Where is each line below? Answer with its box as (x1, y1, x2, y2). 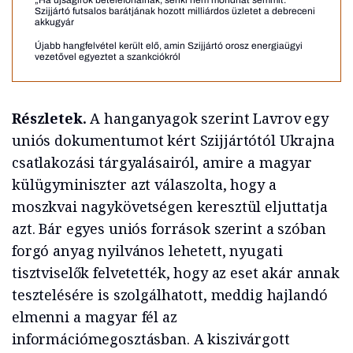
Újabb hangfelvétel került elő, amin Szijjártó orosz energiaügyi (35, 40, 303, 52)
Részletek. (12, 109, 87, 128)
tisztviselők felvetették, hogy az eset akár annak (12, 263, 340, 283)
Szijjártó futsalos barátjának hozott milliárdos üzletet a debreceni (35, 6, 315, 17)
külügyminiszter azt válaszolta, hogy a (12, 175, 277, 195)
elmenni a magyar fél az (12, 307, 177, 327)
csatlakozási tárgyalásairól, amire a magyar (12, 153, 312, 173)
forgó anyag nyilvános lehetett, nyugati (12, 241, 283, 261)
